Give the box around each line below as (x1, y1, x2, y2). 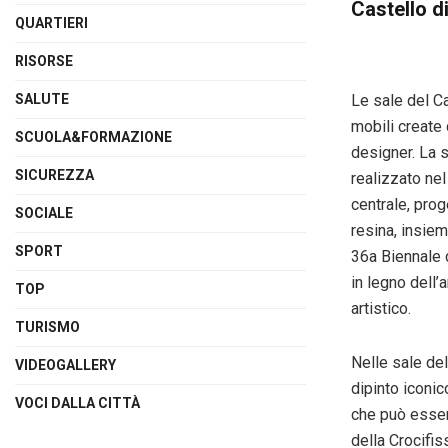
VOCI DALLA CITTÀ (15, 394, 140, 411)
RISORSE (15, 52, 73, 69)
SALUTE (15, 90, 69, 107)
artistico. (351, 298, 411, 318)
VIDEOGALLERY (15, 356, 116, 373)
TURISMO (15, 318, 80, 335)
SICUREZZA (15, 166, 94, 183)
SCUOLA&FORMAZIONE (15, 128, 172, 145)
